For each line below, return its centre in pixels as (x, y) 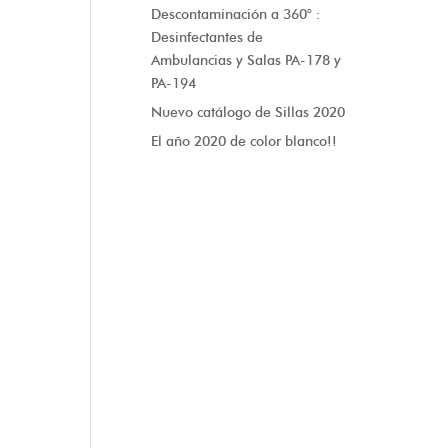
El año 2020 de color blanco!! (244, 141)
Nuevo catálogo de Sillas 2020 (248, 112)
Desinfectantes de (207, 37)
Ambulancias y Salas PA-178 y (246, 60)
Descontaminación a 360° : (236, 14)
